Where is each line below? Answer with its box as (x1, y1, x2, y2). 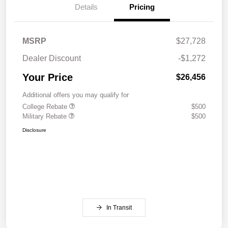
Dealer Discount (22, 53, 81, 63)
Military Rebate (22, 112, 69, 120)
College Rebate (22, 102, 69, 110)
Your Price (22, 71, 73, 83)
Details (74, 2, 98, 11)
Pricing (129, 2, 155, 11)
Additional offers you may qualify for (22, 91, 129, 99)
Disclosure (22, 127, 46, 133)
